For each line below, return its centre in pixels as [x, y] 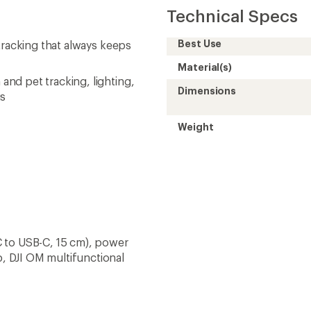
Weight [196, 127]
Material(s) [205, 67]
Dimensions [207, 91]
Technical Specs [232, 16]
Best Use [200, 43]
